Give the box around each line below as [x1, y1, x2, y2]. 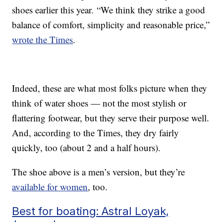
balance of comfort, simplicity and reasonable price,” [12, 18, 210, 31]
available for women [12, 180, 88, 193]
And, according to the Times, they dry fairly [12, 126, 179, 139]
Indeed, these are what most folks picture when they [12, 81, 208, 94]
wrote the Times [12, 33, 73, 46]
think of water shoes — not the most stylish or [12, 96, 187, 109]
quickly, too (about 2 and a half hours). [12, 141, 161, 154]
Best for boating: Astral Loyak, [12, 204, 169, 218]
